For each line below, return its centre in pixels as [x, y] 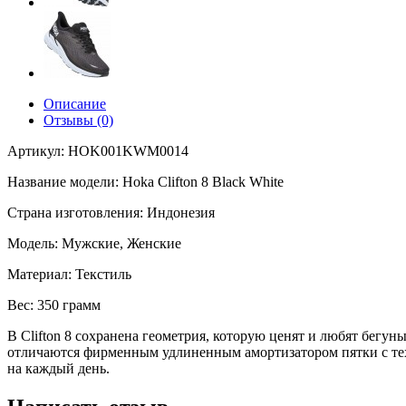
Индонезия [179, 212]
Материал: [39, 274]
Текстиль [101, 274]
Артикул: [36, 150]
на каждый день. [58, 368]
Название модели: [63, 181]
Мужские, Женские [120, 243]
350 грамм [67, 304]
